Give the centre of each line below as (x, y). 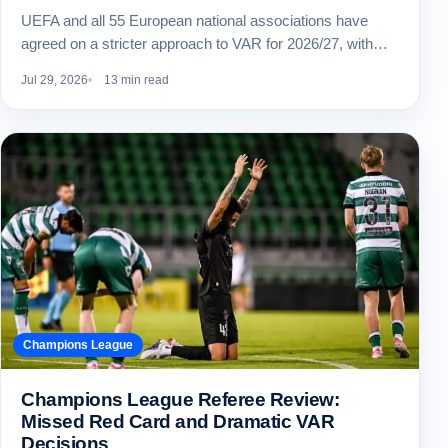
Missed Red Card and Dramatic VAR (178, 422)
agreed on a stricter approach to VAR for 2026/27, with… (204, 43)
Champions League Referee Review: (180, 400)
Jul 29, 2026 (54, 79)
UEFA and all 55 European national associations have (194, 20)
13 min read (136, 79)
